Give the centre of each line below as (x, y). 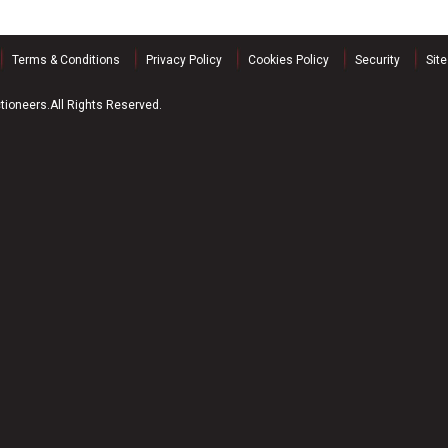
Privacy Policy (184, 60)
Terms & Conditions (66, 60)
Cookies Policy (288, 60)
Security (377, 60)
